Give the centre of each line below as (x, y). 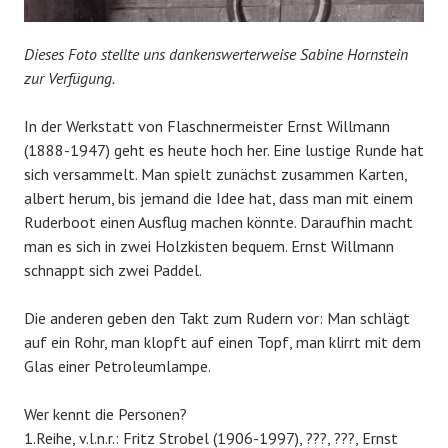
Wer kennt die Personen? (105, 414)
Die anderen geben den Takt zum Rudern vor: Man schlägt (217, 318)
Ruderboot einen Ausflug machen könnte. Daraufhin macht (218, 222)
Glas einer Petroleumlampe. (117, 366)
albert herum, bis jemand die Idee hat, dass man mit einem (218, 198)
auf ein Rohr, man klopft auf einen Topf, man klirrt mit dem (222, 342)
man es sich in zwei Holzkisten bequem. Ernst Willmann (209, 246)
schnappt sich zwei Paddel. (113, 270)
